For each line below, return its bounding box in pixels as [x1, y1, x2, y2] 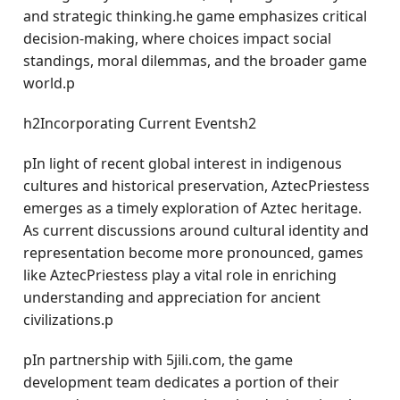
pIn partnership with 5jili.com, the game [23, 350, 294, 370]
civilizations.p [23, 310, 114, 329]
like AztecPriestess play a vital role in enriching [23, 265, 337, 285]
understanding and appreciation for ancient [23, 287, 321, 307]
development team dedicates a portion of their [23, 372, 340, 392]
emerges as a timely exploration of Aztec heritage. [23, 198, 362, 218]
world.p [23, 73, 76, 93]
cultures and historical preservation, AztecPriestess [23, 176, 371, 196]
